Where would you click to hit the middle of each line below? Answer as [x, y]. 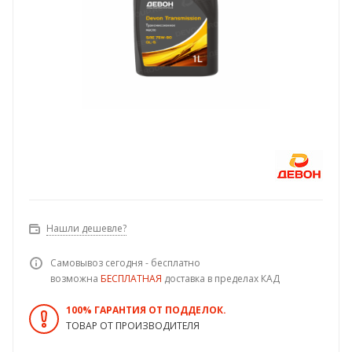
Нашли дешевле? [86, 229]
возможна [75, 279]
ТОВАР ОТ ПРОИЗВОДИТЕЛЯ [133, 326]
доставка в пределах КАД [221, 279]
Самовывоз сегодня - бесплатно [125, 263]
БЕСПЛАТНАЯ [131, 279]
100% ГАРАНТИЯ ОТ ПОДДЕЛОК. [146, 310]
